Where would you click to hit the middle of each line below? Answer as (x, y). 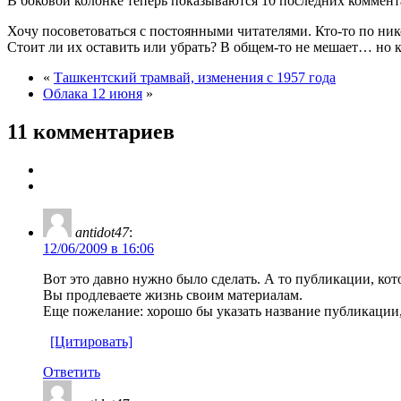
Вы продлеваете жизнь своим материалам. (173, 294)
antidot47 (102, 232)
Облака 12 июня (93, 93)
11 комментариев (91, 131)
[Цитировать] (91, 341)
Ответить (72, 371)
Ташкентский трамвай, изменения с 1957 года (195, 77)
